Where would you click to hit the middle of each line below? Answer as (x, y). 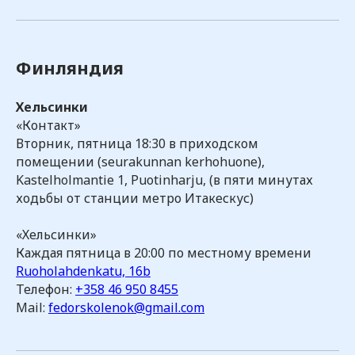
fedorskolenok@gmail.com (126, 307)
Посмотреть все (127, 321)
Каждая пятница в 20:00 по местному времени (164, 253)
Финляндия (70, 67)
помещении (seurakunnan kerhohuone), (140, 162)
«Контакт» (48, 125)
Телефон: (46, 289)
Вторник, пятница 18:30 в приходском (137, 143)
